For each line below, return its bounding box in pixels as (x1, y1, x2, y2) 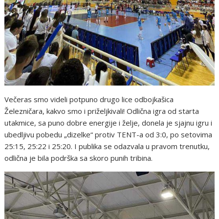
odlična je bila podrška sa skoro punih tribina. (4, 153, 153, 163)
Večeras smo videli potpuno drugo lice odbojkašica (4, 94, 174, 105)
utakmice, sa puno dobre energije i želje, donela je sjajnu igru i (4, 118, 213, 128)
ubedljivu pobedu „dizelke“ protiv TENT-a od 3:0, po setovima (4, 130, 213, 140)
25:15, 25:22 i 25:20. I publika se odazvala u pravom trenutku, (4, 141, 210, 152)
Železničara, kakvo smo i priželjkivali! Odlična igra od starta (4, 106, 199, 116)
